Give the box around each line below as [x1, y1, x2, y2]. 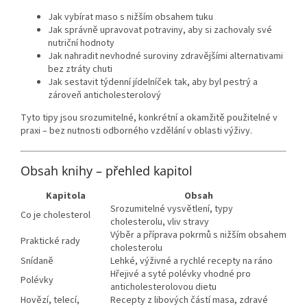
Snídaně [21, 254, 53, 268]
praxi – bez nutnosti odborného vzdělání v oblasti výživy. [21, 123, 252, 138]
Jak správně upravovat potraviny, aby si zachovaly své [48, 23, 272, 37]
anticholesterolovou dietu [110, 280, 217, 294]
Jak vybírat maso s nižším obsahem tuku [48, 10, 213, 24]
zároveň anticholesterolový [48, 88, 161, 102]
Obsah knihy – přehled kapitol [21, 162, 193, 179]
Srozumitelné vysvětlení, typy [110, 201, 233, 216]
